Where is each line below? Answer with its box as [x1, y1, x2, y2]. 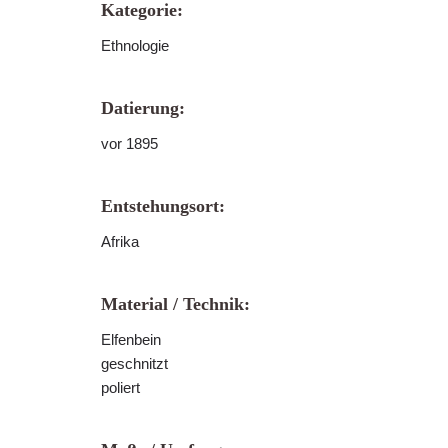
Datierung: [101, 98, 185, 118]
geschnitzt [101, 355, 168, 372]
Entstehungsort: [101, 196, 225, 216]
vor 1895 [101, 135, 158, 152]
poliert [101, 379, 140, 396]
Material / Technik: [101, 294, 250, 314]
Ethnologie [101, 37, 169, 54]
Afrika [101, 233, 139, 250]
